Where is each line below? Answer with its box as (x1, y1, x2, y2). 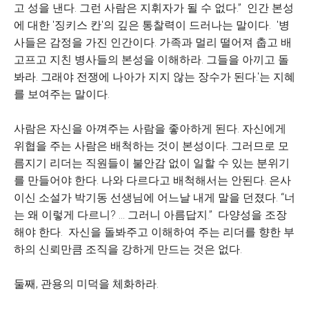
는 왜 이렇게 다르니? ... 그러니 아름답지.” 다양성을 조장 (14, 208, 287, 221)
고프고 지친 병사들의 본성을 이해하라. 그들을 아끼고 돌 (14, 53, 289, 66)
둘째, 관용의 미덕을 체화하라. (14, 277, 161, 290)
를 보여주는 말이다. (14, 88, 112, 101)
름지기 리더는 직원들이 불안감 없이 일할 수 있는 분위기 (14, 157, 290, 170)
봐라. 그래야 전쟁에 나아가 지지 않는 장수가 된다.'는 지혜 (14, 70, 295, 83)
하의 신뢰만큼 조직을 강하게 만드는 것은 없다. (14, 243, 245, 256)
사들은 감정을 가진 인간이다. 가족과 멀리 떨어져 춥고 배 (14, 36, 292, 49)
